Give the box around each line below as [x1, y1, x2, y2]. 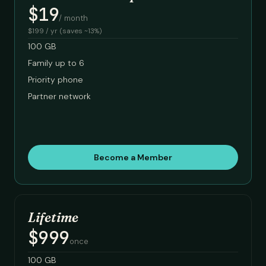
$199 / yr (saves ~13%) [28, 26, 102, 36]
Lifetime [28, 209, 78, 226]
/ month [59, 13, 88, 23]
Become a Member [94, 152, 172, 163]
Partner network [28, 91, 91, 102]
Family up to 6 [28, 58, 84, 68]
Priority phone [28, 74, 83, 85]
